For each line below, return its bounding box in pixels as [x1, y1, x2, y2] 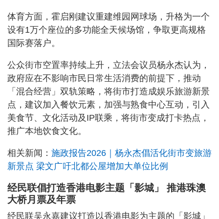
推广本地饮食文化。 [7, 126, 87, 136]
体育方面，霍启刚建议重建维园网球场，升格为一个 [7, 11, 210, 22]
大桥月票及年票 [7, 194, 76, 205]
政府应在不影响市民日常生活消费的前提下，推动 [7, 73, 201, 83]
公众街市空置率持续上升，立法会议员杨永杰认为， [7, 60, 210, 70]
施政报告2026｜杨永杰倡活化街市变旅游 [51, 148, 212, 158]
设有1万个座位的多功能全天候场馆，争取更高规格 [7, 24, 206, 35]
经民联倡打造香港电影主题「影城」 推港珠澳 [7, 182, 206, 193]
